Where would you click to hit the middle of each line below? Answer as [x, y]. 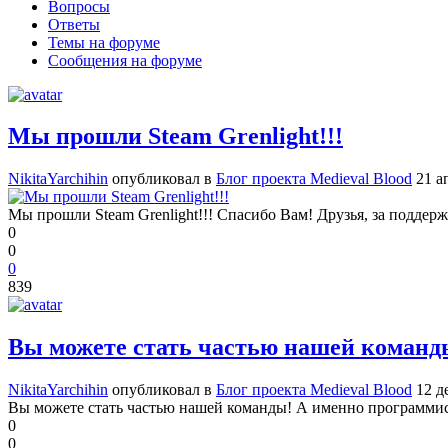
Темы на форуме [104, 42]
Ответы [74, 24]
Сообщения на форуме [125, 60]
